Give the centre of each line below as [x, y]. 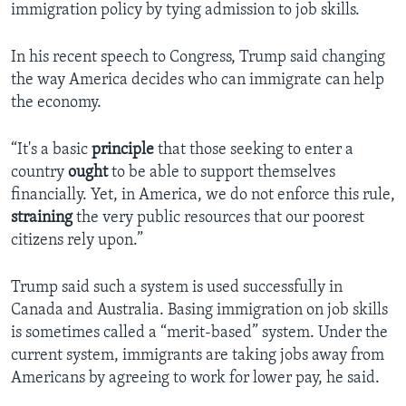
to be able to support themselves [222, 173]
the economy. [56, 103]
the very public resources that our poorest [218, 218]
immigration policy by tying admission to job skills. [185, 11]
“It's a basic [51, 150]
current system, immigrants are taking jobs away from [198, 356]
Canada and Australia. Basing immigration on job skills [199, 311]
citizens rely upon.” [77, 241]
